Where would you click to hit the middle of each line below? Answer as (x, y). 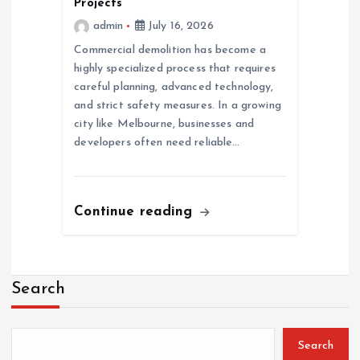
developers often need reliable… (157, 142)
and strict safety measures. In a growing (178, 105)
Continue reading (136, 211)
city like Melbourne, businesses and (164, 124)
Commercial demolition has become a (170, 50)
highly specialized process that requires (175, 68)
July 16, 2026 (179, 26)
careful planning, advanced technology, (174, 87)
